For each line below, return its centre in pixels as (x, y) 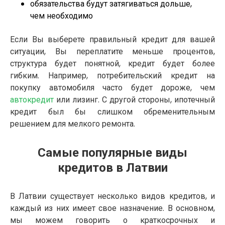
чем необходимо (62, 16)
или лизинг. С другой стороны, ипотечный (134, 99)
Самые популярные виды (113, 152)
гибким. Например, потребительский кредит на (113, 75)
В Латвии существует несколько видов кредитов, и (113, 196)
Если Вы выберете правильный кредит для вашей (113, 39)
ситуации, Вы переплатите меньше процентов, (113, 51)
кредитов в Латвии (113, 167)
